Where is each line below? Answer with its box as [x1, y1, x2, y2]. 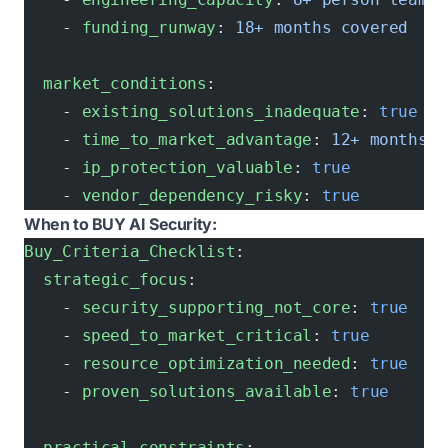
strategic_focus [24, 270, 188, 289]
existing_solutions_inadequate [81, 102, 361, 121]
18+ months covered [235, 18, 409, 37]
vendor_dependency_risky [81, 186, 303, 205]
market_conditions [24, 74, 207, 93]
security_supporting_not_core [81, 298, 351, 317]
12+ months [331, 130, 428, 149]
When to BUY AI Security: [24, 214, 217, 234]
